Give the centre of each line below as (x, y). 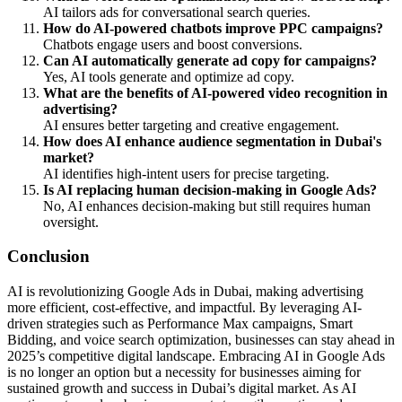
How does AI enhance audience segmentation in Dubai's (212, 141)
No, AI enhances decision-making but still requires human (207, 205)
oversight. (71, 222)
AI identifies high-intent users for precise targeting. (186, 173)
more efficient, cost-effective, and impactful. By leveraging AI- (184, 307)
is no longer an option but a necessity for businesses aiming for (184, 371)
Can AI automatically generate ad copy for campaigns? (210, 60)
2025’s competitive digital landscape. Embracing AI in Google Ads (196, 355)
